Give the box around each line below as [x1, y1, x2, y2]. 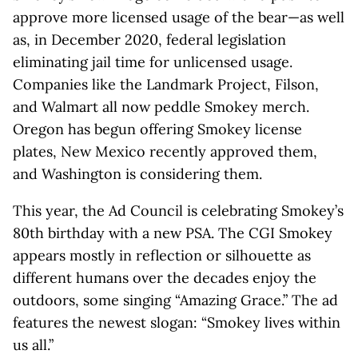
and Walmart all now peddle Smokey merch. [13, 97, 309, 116]
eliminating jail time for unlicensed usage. [13, 53, 292, 71]
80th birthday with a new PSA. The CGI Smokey [13, 224, 332, 242]
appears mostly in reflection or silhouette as [13, 246, 311, 265]
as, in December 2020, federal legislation [13, 30, 286, 49]
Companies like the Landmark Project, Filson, [13, 75, 319, 93]
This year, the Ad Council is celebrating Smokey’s [13, 201, 344, 220]
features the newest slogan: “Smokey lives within [13, 313, 340, 332]
